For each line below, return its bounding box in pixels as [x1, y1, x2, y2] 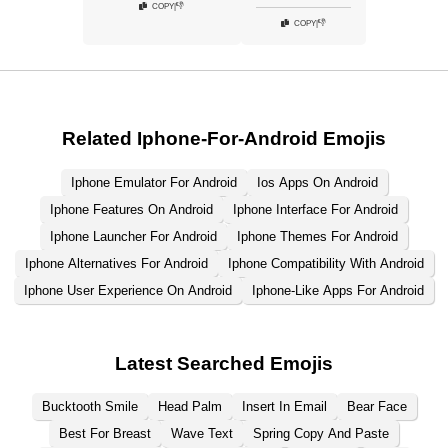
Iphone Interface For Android [233, 201, 398, 217]
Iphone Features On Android [50, 201, 213, 217]
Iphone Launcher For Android [50, 228, 217, 244]
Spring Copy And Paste [253, 426, 389, 442]
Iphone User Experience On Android [24, 282, 232, 298]
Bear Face [346, 399, 407, 415]
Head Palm [157, 399, 222, 415]
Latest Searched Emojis [115, 352, 333, 374]
